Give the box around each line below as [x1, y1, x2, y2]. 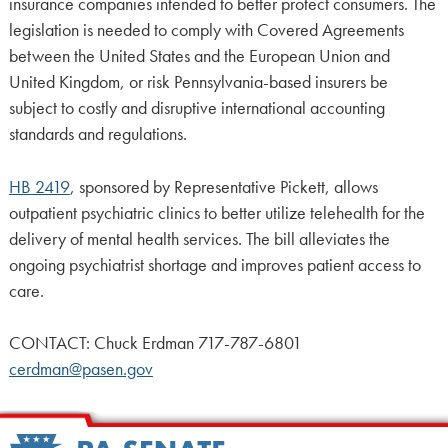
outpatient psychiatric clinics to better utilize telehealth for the [8, 201, 425, 224]
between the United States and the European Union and [8, 45, 390, 68]
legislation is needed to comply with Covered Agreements [8, 19, 404, 42]
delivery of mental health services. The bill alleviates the [8, 227, 390, 250]
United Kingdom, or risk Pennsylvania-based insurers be [8, 71, 388, 94]
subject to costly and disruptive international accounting [8, 97, 385, 120]
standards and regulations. [8, 123, 187, 146]
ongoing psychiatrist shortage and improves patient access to [8, 253, 421, 276]
